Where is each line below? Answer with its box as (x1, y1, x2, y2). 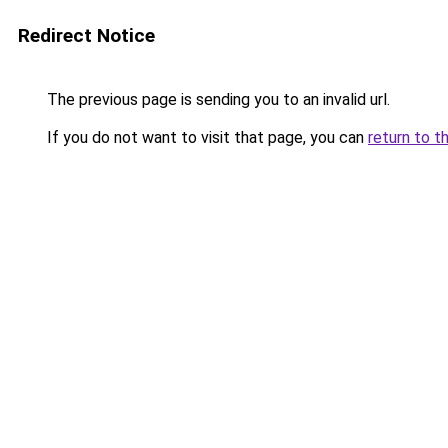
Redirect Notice (18, 24, 155, 47)
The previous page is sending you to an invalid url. (43, 90, 390, 109)
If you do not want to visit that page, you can (43, 128, 368, 147)
